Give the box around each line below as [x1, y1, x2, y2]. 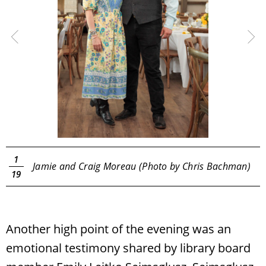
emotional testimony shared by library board [6, 239, 251, 256]
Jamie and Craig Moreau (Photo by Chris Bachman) [33, 159, 251, 173]
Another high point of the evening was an [6, 220, 231, 237]
